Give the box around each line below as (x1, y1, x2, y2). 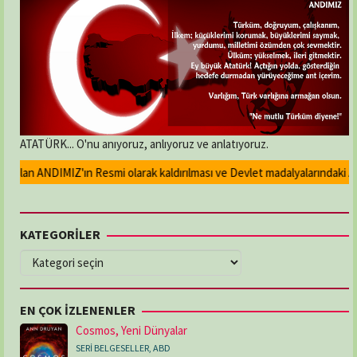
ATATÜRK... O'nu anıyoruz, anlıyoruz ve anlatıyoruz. (20, 135, 269, 151)
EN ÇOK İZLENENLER (20, 301, 135, 318)
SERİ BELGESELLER (76, 341, 149, 354)
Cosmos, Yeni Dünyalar (76, 322, 187, 338)
